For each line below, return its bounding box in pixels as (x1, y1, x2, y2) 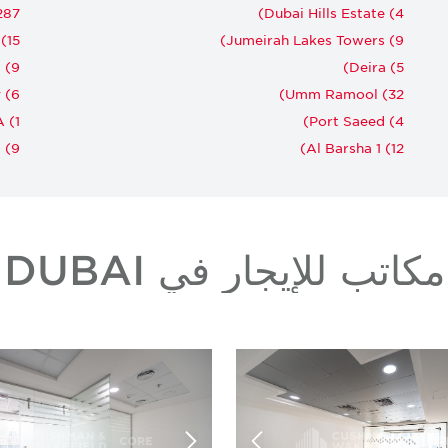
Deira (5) (349, 57, 404, 75)
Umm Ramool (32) (285, 84, 404, 102)
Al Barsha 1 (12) (306, 138, 404, 156)
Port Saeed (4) (309, 111, 404, 129)
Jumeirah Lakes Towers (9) (226, 30, 404, 48)
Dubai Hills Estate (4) (264, 3, 404, 21)
